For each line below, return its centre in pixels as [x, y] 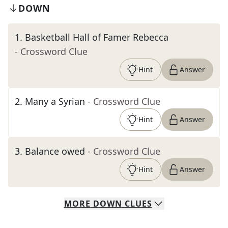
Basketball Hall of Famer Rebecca [97, 37]
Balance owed [55, 151]
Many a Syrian [55, 101]
